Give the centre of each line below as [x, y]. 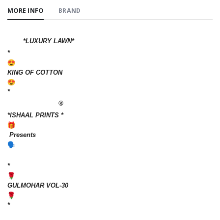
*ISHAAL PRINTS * [35, 115]
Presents [22, 135]
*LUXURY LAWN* [41, 41]
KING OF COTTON [35, 72]
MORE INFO [26, 10]
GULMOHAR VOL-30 [38, 186]
